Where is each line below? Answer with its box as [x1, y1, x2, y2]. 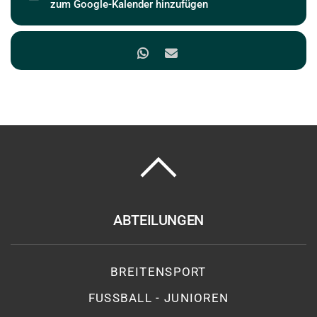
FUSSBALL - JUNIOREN [88, 291, 229, 305]
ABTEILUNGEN [113, 212, 204, 229]
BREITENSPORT [110, 265, 207, 279]
